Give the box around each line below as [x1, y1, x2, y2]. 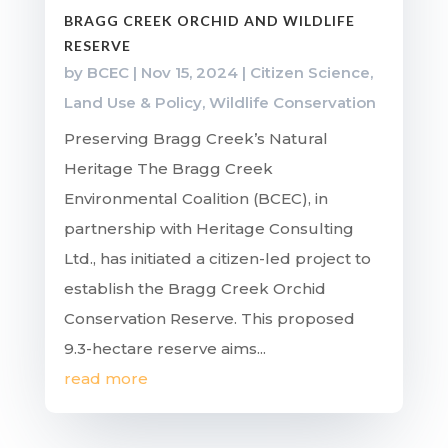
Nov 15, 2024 [140, 63, 238, 83]
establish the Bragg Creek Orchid [63, 279, 326, 299]
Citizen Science [249, 63, 370, 83]
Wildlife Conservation [208, 93, 376, 113]
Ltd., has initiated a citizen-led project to [63, 249, 371, 269]
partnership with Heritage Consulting [63, 219, 354, 239]
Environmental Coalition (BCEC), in [63, 189, 328, 209]
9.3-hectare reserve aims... [63, 339, 266, 359]
